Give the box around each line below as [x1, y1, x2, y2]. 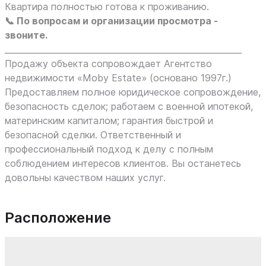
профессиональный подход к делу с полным [5, 143, 213, 155]
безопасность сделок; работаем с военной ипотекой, [5, 100, 253, 112]
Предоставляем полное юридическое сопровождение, [5, 86, 261, 98]
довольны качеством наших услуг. [5, 172, 166, 183]
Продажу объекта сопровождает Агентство [5, 58, 212, 69]
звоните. [5, 29, 47, 41]
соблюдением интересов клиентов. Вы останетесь [5, 157, 241, 169]
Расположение [5, 209, 111, 226]
